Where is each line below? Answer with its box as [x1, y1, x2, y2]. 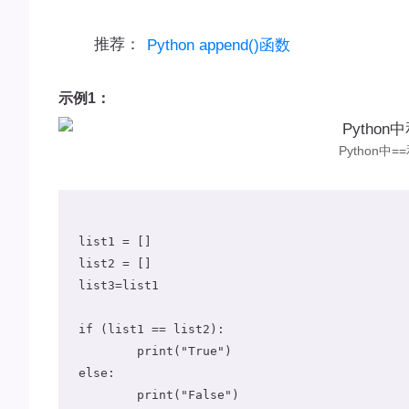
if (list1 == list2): [79, 322, 225, 337]
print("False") [79, 388, 138, 403]
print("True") [79, 344, 138, 359]
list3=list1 [79, 278, 160, 293]
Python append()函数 [146, 36, 290, 54]
